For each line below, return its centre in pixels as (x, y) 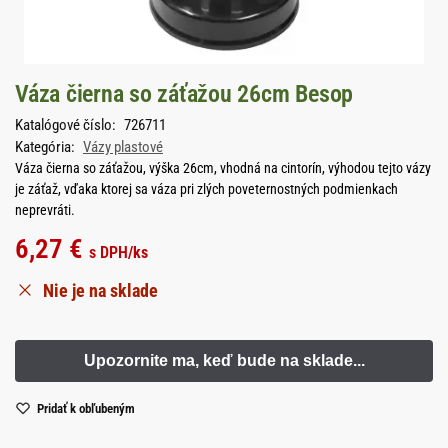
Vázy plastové (123, 146)
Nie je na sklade (100, 290)
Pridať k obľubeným (86, 409)
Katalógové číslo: (67, 124)
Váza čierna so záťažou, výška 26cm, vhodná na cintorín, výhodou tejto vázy (223, 167)
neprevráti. (45, 209)
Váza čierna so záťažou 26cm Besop (184, 94)
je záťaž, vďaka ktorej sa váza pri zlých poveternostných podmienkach (206, 188)
